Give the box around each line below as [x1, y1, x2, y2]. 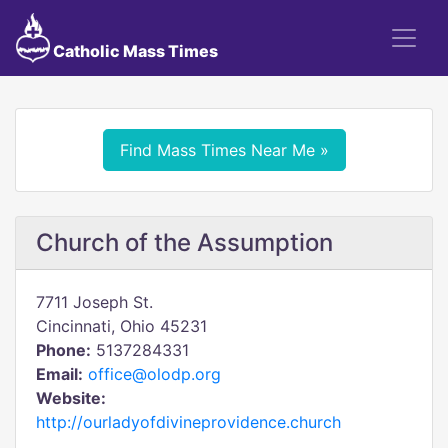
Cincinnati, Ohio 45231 [36, 316, 207, 336]
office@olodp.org [88, 364, 221, 384]
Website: [36, 388, 106, 408]
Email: [36, 364, 83, 384]
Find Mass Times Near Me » [119, 140, 329, 160]
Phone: [36, 340, 91, 360]
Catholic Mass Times [49, 41, 218, 61]
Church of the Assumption [36, 228, 333, 257]
